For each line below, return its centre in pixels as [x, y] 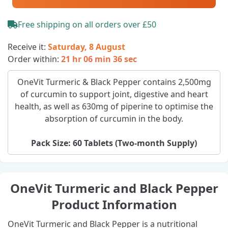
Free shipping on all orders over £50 [87, 24]
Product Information [114, 204]
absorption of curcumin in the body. [114, 119]
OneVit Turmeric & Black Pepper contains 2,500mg [114, 82]
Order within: [34, 59]
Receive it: [28, 47]
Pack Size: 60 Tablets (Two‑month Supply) [114, 143]
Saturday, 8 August [87, 47]
